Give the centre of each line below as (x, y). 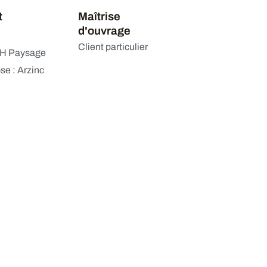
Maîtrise (100, 16)
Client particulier (113, 47)
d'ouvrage (105, 31)
